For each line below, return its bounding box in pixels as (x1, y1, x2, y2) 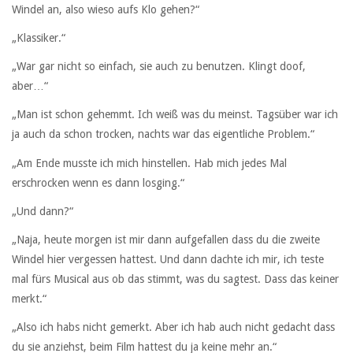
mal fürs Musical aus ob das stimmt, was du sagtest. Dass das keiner (12, 272, 339, 285)
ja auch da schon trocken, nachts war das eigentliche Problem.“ (12, 128, 314, 141)
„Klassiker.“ (12, 31, 65, 44)
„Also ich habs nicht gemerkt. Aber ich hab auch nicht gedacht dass (12, 321, 335, 334)
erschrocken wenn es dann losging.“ (12, 176, 184, 189)
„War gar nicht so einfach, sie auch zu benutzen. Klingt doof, (12, 60, 306, 73)
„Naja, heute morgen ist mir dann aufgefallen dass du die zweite (12, 232, 320, 246)
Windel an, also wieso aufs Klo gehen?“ (12, 2, 199, 16)
